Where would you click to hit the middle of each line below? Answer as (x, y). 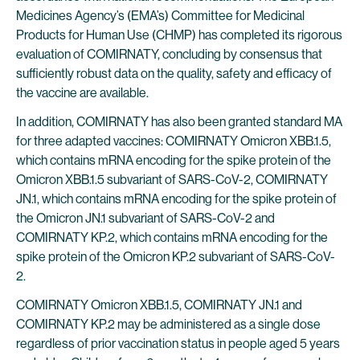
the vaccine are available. (82, 93)
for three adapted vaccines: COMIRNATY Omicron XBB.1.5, (174, 141)
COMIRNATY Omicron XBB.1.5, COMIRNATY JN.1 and (159, 305)
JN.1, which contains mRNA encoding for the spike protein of (176, 199)
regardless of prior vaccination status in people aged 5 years (178, 344)
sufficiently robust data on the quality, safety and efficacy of (174, 74)
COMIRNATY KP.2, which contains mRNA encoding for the (172, 237)
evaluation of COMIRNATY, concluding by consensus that (169, 54)
